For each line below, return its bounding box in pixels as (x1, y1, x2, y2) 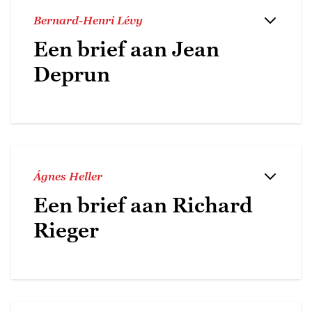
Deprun (33, 61, 110, 86)
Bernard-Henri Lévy (33, 13, 143, 26)
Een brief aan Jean (33, 36, 219, 61)
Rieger (33, 217, 99, 242)
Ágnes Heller (33, 169, 102, 182)
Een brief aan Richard (33, 192, 253, 217)
